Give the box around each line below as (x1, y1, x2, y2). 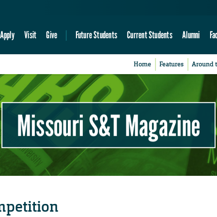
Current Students (127, 29, 172, 41)
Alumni (182, 29, 200, 41)
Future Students (75, 29, 117, 41)
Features (159, 60, 184, 69)
